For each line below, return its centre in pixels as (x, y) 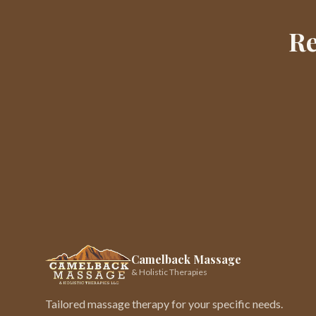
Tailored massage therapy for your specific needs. (164, 304)
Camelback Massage (186, 259)
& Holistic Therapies (169, 272)
